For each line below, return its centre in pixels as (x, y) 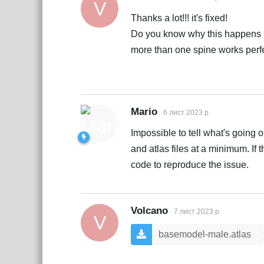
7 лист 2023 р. (197, 212)
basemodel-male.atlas (205, 235)
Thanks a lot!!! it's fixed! (179, 18)
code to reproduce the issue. (190, 165)
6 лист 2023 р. (187, 113)
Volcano (149, 211)
